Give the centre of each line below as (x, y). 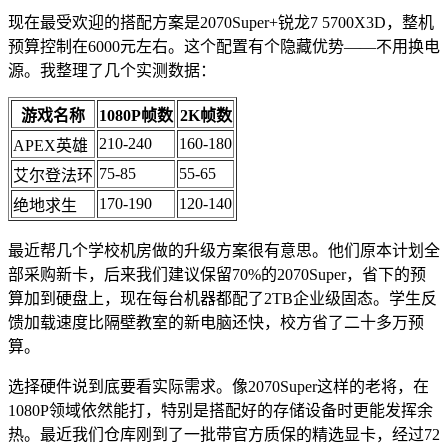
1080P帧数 (136, 115)
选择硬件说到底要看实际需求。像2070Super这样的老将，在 (218, 386)
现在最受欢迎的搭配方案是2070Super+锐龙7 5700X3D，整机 (221, 22)
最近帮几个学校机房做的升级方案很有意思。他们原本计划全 (224, 250)
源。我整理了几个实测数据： (112, 70)
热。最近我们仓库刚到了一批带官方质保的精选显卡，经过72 (224, 434)
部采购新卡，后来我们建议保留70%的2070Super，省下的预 (217, 274)
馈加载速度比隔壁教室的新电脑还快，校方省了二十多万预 (216, 322)
